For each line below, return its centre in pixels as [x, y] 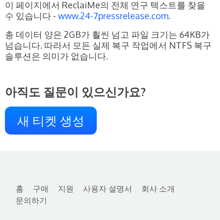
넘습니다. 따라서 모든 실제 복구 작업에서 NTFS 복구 [108, 45]
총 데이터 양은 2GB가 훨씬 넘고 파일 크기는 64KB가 [107, 34]
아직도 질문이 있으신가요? [75, 91]
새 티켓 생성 [51, 120]
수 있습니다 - [31, 15]
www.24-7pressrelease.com [113, 15]
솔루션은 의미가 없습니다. [56, 56]
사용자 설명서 [108, 188]
